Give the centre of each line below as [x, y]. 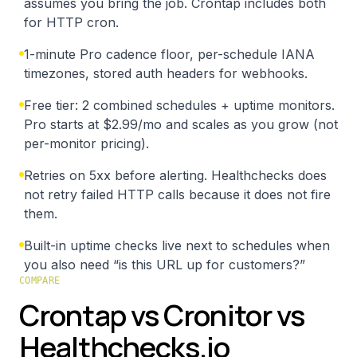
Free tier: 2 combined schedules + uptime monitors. [179, 105]
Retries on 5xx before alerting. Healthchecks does [175, 175]
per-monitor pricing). [86, 143]
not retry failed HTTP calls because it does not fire [177, 194]
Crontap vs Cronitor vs [162, 315]
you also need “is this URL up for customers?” [165, 265]
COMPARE [40, 280]
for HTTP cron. [71, 22]
